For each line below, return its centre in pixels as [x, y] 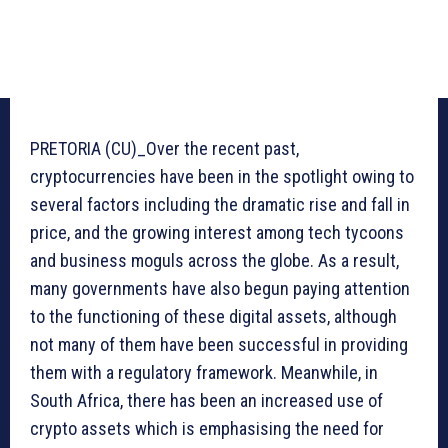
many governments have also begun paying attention [220, 289]
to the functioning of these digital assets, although [213, 317]
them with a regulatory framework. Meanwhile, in [204, 373]
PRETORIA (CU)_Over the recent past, [164, 149]
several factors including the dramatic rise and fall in [220, 205]
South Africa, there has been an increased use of [206, 401]
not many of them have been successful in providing [219, 345]
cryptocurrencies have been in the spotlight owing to [222, 177]
